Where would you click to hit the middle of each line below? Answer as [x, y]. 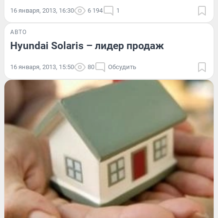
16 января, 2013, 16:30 [42, 10]
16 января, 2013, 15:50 [42, 67]
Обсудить [122, 67]
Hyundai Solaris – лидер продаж [87, 45]
